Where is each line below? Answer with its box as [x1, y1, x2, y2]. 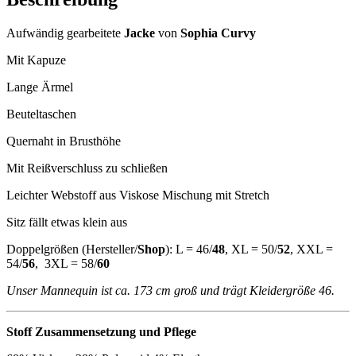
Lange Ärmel [6, 80, 73, 95]
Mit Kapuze [6, 53, 66, 68]
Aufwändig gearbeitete [6, 26, 124, 41]
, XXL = [290, 242, 333, 257]
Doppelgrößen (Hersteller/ [6, 242, 137, 257]
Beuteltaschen [6, 107, 76, 122]
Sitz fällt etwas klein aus [6, 215, 127, 230]
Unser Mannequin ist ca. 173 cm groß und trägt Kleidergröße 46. [6, 284, 335, 298]
